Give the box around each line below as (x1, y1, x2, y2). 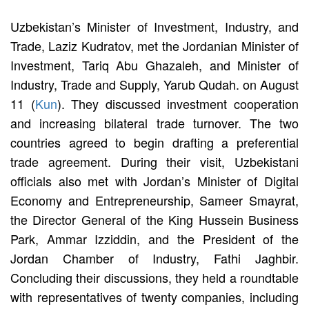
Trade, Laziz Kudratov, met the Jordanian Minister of (10, 36, 299, 54)
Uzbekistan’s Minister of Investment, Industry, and (10, 17, 299, 35)
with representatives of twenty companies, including (10, 287, 299, 306)
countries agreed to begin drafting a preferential (10, 132, 299, 151)
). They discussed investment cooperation (57, 94, 299, 112)
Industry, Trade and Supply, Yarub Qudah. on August (10, 74, 299, 93)
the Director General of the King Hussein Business (10, 210, 299, 228)
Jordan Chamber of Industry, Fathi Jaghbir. (10, 248, 299, 267)
